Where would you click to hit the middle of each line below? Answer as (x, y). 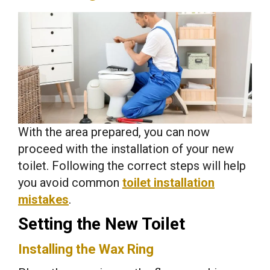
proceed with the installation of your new (126, 149)
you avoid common (70, 182)
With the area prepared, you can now (114, 132)
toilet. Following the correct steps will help (132, 165)
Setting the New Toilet (102, 224)
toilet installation (168, 182)
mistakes (43, 199)
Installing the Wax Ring (86, 249)
